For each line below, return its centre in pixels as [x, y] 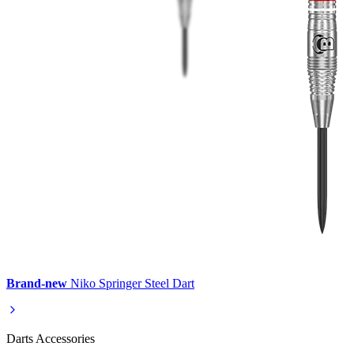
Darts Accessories [51, 338]
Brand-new [37, 283]
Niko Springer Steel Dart [131, 283]
